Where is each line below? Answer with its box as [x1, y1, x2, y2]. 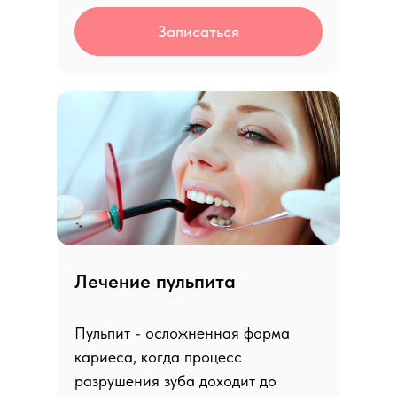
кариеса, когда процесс [74, 347, 242, 366]
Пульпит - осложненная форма [74, 323, 290, 342]
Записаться [158, 22, 239, 41]
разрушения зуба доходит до [74, 371, 276, 390]
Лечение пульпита [74, 269, 236, 292]
